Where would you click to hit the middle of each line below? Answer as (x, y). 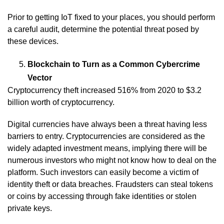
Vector (40, 77)
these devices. (33, 41)
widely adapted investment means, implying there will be (107, 148)
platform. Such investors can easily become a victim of (103, 172)
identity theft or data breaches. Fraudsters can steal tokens (110, 184)
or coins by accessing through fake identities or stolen (102, 196)
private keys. (30, 208)
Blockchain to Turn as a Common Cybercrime (114, 64)
